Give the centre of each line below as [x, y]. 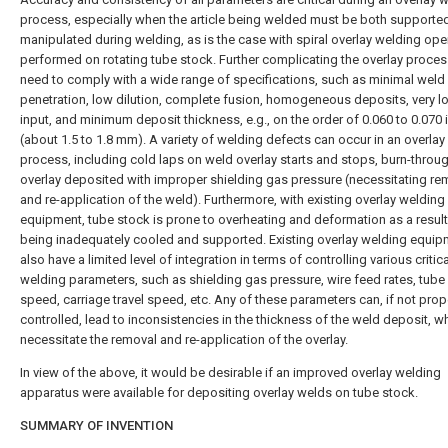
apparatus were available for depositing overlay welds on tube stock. [219, 392]
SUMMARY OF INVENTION [96, 425]
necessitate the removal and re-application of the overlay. [184, 339]
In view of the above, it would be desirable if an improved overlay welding [230, 372]
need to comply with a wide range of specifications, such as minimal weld [232, 79]
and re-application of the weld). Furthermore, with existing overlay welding [232, 199]
